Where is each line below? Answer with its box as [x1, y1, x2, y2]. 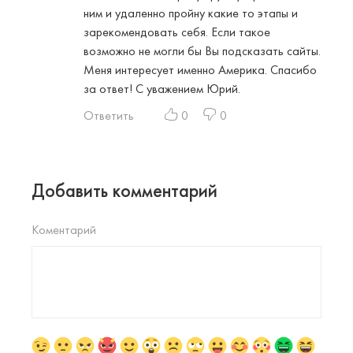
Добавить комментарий [32, 177, 217, 203]
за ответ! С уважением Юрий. [84, 80, 240, 97]
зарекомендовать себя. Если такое [84, 23, 270, 40]
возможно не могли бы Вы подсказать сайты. [84, 42, 321, 59]
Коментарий [32, 221, 96, 238]
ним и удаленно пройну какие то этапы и [84, 4, 298, 21]
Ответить [84, 106, 134, 124]
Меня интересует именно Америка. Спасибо [84, 61, 317, 78]
